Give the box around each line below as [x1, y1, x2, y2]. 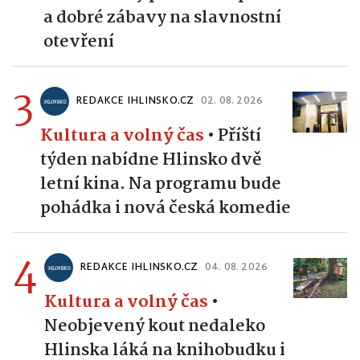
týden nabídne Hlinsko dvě [40, 145, 262, 174]
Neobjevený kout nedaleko [44, 312, 265, 340]
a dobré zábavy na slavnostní [43, 3, 281, 31]
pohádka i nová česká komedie [40, 194, 291, 222]
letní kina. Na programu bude [40, 170, 281, 198]
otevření [43, 27, 114, 55]
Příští [218, 121, 261, 149]
